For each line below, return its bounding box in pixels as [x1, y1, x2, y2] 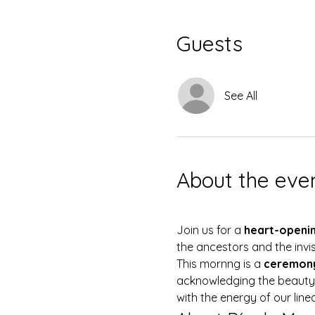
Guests [176, 30, 243, 57]
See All [224, 88, 257, 103]
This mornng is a [176, 256, 264, 271]
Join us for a [176, 222, 244, 237]
